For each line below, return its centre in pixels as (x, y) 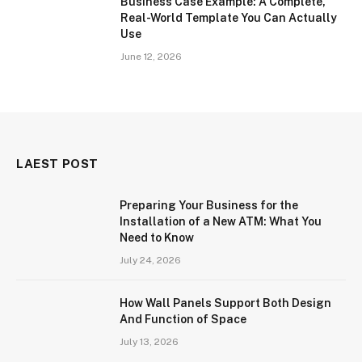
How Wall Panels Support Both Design (225, 303)
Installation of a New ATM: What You (221, 222)
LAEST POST (57, 164)
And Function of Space (183, 320)
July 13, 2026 (149, 342)
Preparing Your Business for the (209, 206)
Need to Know (157, 238)
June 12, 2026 (151, 57)
